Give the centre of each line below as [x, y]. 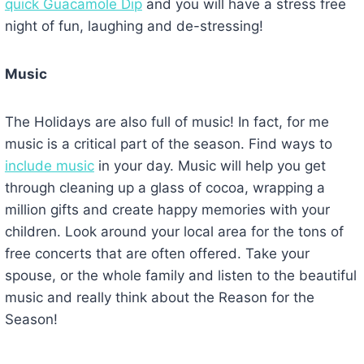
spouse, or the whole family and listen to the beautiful [180, 275]
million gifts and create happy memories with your [167, 209]
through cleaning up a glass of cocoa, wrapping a [165, 187]
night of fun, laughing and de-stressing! [134, 26]
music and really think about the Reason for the [159, 297]
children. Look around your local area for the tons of [174, 231]
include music [49, 165]
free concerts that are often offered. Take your [157, 253]
